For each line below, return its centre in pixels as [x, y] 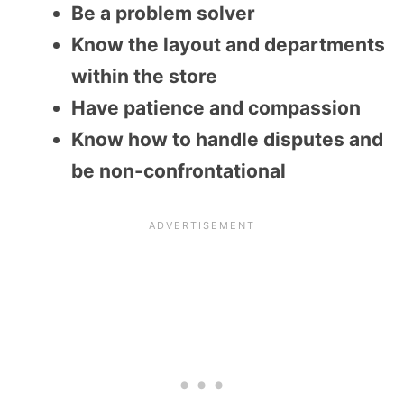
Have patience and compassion [216, 107]
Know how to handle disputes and [227, 139]
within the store [144, 76]
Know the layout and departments [228, 44]
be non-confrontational [179, 170]
